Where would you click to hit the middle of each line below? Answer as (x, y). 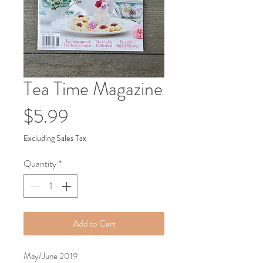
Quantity (40, 163)
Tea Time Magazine (93, 89)
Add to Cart (94, 223)
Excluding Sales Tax (55, 138)
